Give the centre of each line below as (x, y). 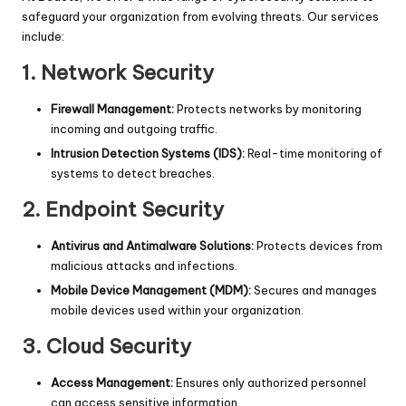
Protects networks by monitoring (268, 108)
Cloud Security (119, 347)
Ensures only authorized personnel (270, 383)
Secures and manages (314, 290)
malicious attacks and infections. (144, 266)
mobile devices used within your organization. (177, 310)
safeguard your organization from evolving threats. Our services (200, 16)
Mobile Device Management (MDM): (151, 290)
